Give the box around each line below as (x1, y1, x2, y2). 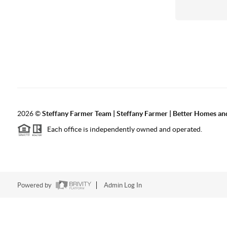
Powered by (17, 181, 53, 190)
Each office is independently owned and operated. (42, 125, 202, 134)
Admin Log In (103, 181, 142, 190)
